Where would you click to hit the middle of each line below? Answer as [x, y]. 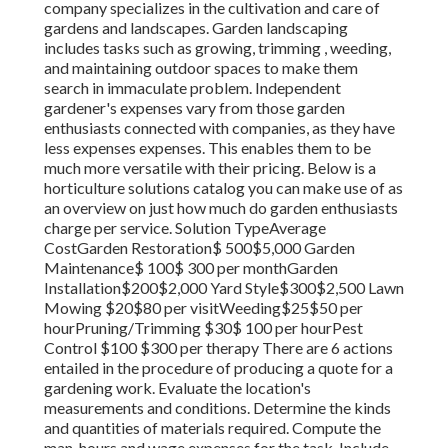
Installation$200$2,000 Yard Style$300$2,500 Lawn [224, 288]
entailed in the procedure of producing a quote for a [218, 368]
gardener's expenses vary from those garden [194, 108]
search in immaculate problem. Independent [192, 88]
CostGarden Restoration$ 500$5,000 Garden [199, 248]
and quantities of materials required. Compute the [212, 428]
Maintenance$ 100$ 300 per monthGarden [191, 268]
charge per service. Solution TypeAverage [185, 228]
